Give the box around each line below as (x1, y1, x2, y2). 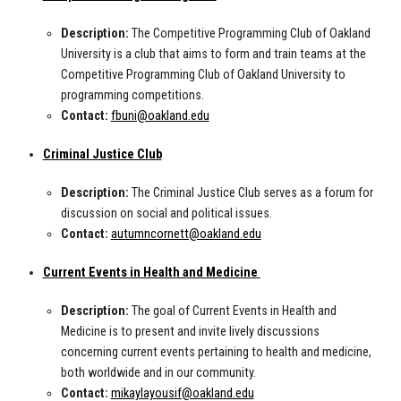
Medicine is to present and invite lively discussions (60, 324, 320, 340)
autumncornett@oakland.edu (110, 226, 261, 243)
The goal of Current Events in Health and (128, 303, 337, 320)
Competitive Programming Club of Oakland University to (60, 67, 346, 83)
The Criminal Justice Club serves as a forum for (128, 185, 373, 201)
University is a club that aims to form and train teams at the (60, 47, 366, 63)
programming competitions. (60, 88, 204, 104)
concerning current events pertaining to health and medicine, (60, 345, 371, 361)
